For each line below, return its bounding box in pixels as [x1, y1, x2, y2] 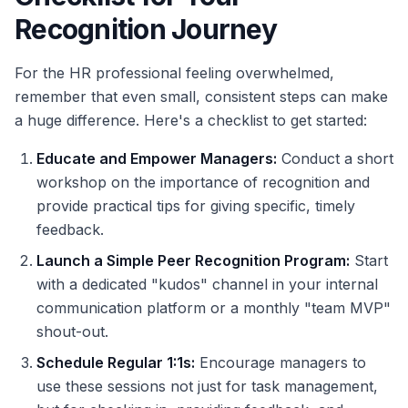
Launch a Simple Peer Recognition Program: [36, 251, 350, 270]
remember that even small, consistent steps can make [15, 87, 388, 107]
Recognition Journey [15, 13, 277, 46]
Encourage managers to [195, 353, 366, 372]
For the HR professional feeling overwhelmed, [15, 64, 334, 83]
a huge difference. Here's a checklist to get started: [15, 111, 367, 130]
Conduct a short [277, 149, 393, 168]
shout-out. [36, 322, 108, 342]
